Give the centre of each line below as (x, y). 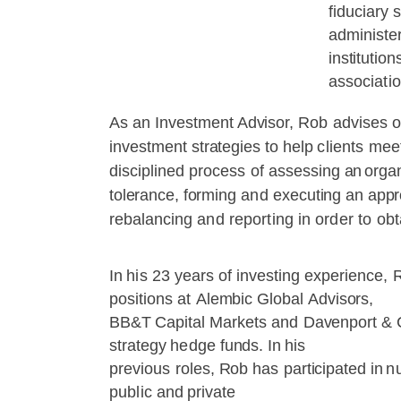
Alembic (226, 299)
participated (325, 369)
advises (362, 123)
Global (283, 299)
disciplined (149, 171)
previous (142, 369)
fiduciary (361, 12)
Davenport (342, 322)
